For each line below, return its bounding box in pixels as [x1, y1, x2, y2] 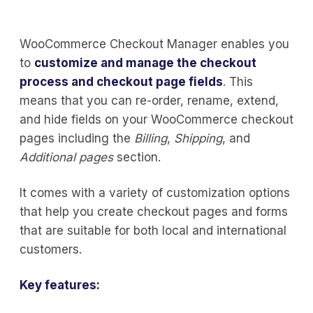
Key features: [20, 277, 100, 292]
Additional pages [20, 150, 117, 164]
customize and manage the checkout [34, 55, 256, 70]
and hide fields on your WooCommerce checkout [20, 112, 293, 126]
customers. [20, 242, 82, 256]
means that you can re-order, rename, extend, [20, 93, 279, 108]
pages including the [20, 131, 134, 145]
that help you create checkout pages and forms [20, 204, 288, 219]
